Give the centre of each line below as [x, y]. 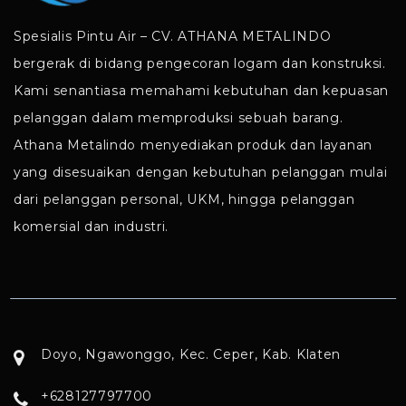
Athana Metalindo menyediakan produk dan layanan [193, 145]
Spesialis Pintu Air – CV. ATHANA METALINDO [173, 37]
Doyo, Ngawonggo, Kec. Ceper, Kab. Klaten [191, 355]
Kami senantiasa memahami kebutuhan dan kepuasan [201, 91]
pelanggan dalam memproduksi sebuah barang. [179, 118]
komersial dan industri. [92, 227]
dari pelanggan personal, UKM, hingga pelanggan [184, 200]
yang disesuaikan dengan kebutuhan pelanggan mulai [201, 173]
